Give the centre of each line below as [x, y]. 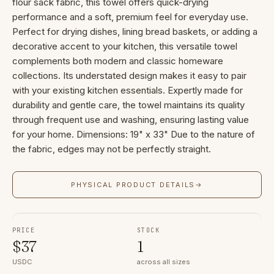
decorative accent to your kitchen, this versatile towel [125, 46]
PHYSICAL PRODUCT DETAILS [133, 185]
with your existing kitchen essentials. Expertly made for [128, 90]
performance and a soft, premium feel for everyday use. [130, 17]
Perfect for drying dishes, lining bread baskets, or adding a [135, 31]
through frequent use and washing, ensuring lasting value [131, 120]
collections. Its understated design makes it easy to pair [129, 76]
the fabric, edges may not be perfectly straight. [112, 149]
